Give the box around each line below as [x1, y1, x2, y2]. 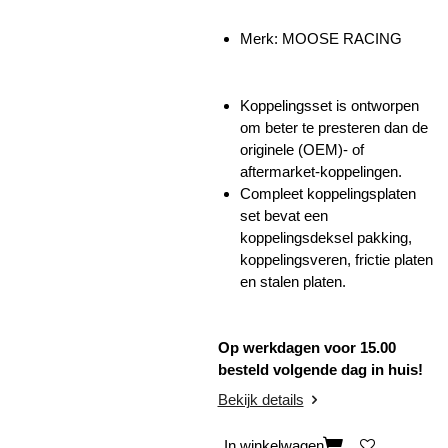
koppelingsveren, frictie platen [240, 250, 433, 268]
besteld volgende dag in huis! [217, 361, 423, 379]
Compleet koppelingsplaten [240, 184, 416, 202]
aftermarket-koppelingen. [240, 162, 402, 180]
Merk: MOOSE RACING [240, 30, 402, 48]
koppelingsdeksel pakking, [240, 228, 412, 246]
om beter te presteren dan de [240, 118, 428, 136]
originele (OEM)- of [240, 140, 364, 158]
